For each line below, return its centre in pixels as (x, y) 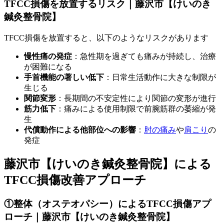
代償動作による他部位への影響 (80, 129)
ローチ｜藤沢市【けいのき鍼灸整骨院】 (89, 217)
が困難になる (48, 66)
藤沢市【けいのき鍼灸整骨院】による (108, 164)
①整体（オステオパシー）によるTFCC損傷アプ (107, 204)
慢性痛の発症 (48, 56)
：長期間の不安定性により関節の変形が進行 (136, 98)
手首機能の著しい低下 (64, 77)
